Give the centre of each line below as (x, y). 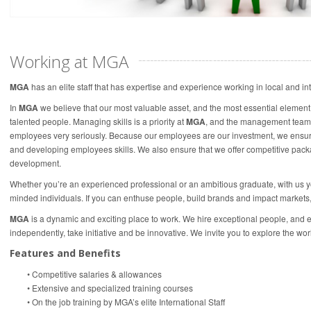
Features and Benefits (65, 253)
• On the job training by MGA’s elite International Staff (126, 301)
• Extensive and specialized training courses (110, 287)
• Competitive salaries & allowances (94, 274)
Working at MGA (69, 61)
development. (35, 162)
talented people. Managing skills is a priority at (98, 121)
